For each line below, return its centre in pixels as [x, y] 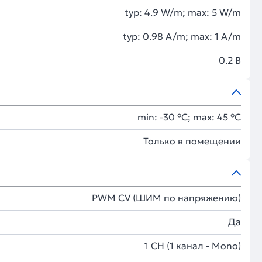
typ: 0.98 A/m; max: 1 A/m [182, 36]
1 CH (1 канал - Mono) [193, 246]
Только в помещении [192, 141]
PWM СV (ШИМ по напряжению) [166, 198]
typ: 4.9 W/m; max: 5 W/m [183, 12]
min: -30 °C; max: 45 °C [189, 117]
